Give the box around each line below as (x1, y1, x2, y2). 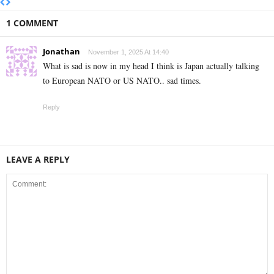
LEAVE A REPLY (6, 153, 70, 165)
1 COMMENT (6, 17, 58, 29)
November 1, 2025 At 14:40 (88, 48, 169, 56)
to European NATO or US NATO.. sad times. (43, 74, 201, 86)
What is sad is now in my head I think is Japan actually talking (43, 59, 259, 72)
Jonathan (43, 45, 80, 57)
